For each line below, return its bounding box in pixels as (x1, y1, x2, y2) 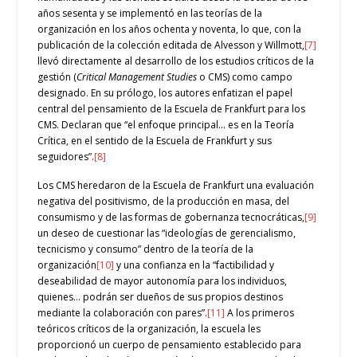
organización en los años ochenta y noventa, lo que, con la (37, 22, 302, 37)
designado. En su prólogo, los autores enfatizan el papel (37, 86, 293, 100)
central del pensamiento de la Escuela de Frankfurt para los (37, 102, 306, 116)
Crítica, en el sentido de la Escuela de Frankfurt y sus (37, 134, 273, 148)
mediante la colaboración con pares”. (37, 306, 208, 320)
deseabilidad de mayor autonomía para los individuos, (37, 274, 288, 288)
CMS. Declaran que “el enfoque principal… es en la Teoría (37, 118, 295, 132)
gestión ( (37, 70, 77, 84)
